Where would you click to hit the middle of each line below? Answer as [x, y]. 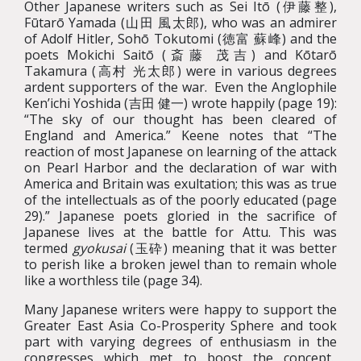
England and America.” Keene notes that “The [180, 135]
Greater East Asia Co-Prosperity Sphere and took [180, 326]
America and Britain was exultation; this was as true [180, 184]
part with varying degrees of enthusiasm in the [180, 342]
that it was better [283, 248]
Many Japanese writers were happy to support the [180, 309]
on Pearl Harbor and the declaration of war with [180, 168]
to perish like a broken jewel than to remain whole [180, 264]
